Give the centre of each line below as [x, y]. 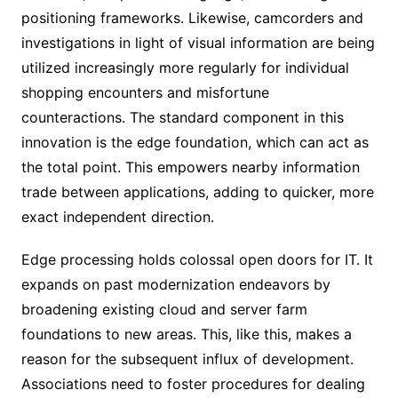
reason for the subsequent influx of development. [187, 358]
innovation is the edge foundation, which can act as [195, 142]
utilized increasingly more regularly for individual [185, 67]
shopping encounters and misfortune [145, 92]
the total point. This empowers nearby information [190, 167]
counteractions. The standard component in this [182, 117]
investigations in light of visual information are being [198, 42]
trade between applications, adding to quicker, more [197, 191]
